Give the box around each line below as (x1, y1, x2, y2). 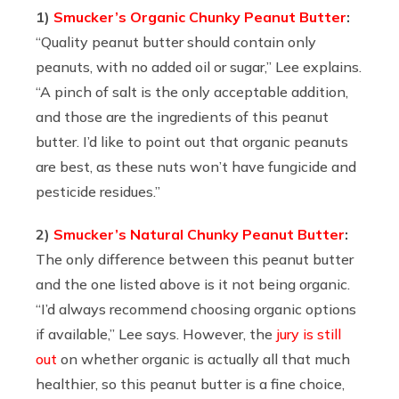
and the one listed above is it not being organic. (36, 274, 350, 293)
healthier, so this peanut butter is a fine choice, (36, 374, 345, 393)
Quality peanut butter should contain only (41, 32, 316, 51)
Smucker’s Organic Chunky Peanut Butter (53, 7, 346, 26)
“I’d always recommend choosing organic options (36, 299, 356, 318)
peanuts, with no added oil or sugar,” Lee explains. (36, 57, 362, 76)
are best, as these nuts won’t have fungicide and (36, 157, 356, 175)
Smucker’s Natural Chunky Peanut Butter (53, 224, 345, 243)
